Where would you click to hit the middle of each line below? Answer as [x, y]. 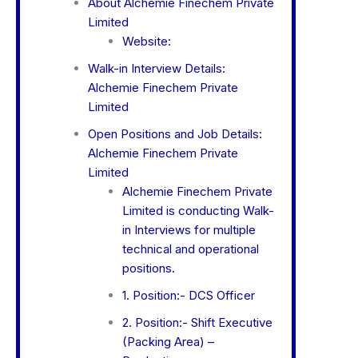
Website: [146, 42]
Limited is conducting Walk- [198, 211]
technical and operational [190, 249]
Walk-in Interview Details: [157, 69]
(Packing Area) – [168, 342]
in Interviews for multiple [189, 230]
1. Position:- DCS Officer [188, 296]
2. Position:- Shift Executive [197, 323]
